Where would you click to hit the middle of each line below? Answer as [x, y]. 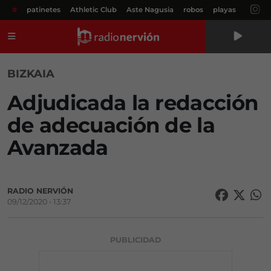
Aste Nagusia [150, 10]
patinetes [44, 10]
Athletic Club [93, 10]
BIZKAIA [31, 74]
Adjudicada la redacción [133, 103]
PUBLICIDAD [135, 240]
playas [224, 10]
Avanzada [58, 148]
